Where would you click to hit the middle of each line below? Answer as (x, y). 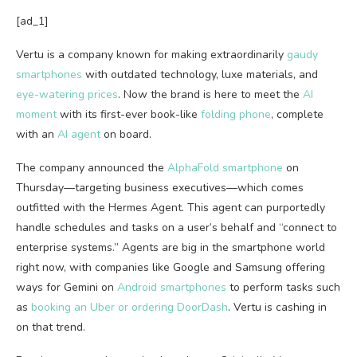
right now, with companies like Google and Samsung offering (171, 267)
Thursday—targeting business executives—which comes (160, 188)
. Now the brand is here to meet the (210, 94)
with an (37, 134)
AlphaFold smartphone (225, 168)
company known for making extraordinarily (176, 55)
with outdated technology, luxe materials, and (200, 75)
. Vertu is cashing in (277, 307)
